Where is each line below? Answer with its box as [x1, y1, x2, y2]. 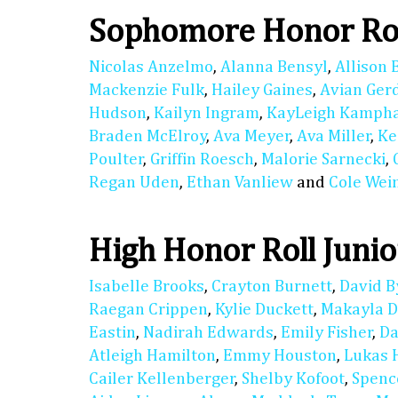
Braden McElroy [89, 128, 207, 146]
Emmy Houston [223, 347, 337, 365]
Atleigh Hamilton [89, 347, 216, 365]
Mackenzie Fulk [89, 82, 204, 99]
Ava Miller [297, 128, 371, 146]
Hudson [89, 105, 147, 123]
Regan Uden [89, 174, 179, 192]
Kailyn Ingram [154, 105, 259, 123]
